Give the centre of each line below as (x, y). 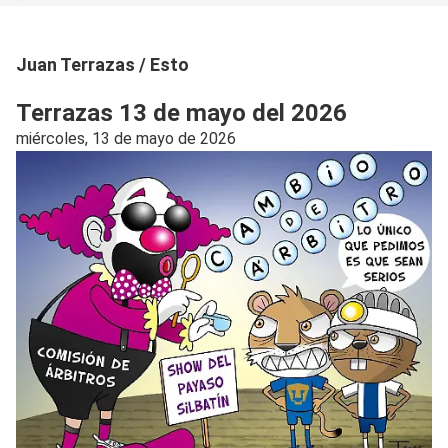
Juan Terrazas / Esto (102, 64)
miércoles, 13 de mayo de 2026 (126, 138)
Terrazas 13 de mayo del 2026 (181, 112)
